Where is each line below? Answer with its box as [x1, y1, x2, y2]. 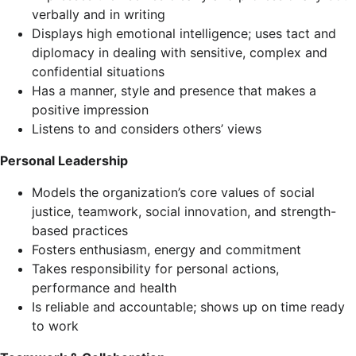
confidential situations [32, 64, 164, 79]
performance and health [32, 280, 176, 296]
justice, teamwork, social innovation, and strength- [32, 203, 336, 219]
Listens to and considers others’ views [32, 121, 261, 137]
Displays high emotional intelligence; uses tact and [32, 25, 336, 41]
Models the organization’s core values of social [32, 184, 315, 200]
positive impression [32, 102, 149, 118]
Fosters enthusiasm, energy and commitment [32, 242, 301, 257]
